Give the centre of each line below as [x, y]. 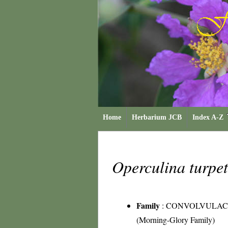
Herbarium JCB [157, 117]
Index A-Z [208, 117]
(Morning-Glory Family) [176, 220]
